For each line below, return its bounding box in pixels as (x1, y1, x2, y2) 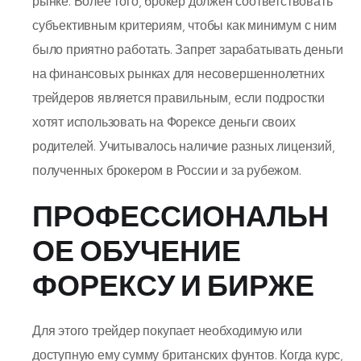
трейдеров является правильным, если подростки (32, 89, 325, 106)
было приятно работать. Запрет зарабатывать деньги (32, 40, 344, 58)
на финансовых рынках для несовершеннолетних (32, 64, 325, 82)
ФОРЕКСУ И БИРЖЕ (32, 265, 314, 305)
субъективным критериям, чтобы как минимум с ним (32, 16, 337, 34)
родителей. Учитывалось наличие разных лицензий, (32, 137, 335, 155)
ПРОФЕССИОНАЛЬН (32, 196, 329, 235)
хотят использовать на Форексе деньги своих (32, 113, 296, 131)
